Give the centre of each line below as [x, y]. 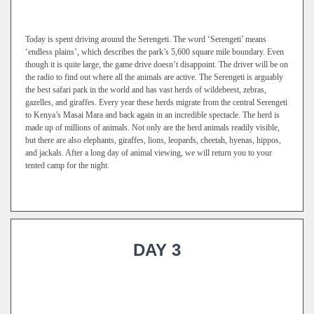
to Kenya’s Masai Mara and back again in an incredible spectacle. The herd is [152, 115]
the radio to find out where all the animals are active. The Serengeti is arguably [154, 77]
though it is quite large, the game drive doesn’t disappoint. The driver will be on [157, 64]
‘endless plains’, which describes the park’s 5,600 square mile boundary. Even [155, 52]
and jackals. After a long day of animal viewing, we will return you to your [149, 153]
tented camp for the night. [67, 165]
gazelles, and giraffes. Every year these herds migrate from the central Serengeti [156, 102]
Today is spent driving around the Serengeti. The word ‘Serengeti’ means [146, 39]
